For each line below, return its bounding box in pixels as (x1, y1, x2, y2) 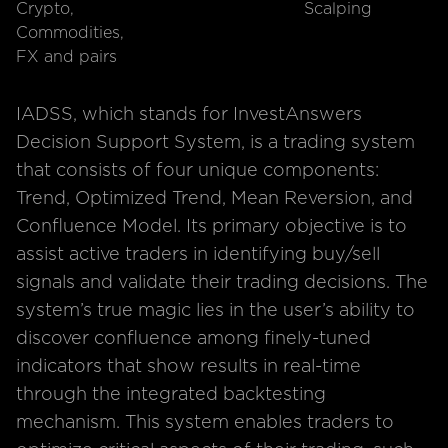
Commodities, (16, 25, 124, 41)
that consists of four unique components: (16, 162, 379, 180)
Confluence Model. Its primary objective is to (16, 218, 407, 236)
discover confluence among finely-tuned (16, 330, 371, 348)
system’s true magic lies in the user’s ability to (16, 302, 415, 320)
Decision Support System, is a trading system (16, 134, 415, 152)
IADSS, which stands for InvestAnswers (16, 106, 362, 124)
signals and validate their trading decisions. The (16, 274, 428, 292)
